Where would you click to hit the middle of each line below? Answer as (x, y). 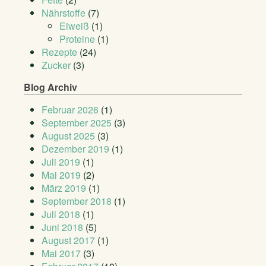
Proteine (77, 39)
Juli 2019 (61, 161)
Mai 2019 (61, 175)
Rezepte (59, 52)
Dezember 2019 (75, 148)
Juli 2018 (61, 214)
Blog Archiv (50, 87)
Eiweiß (74, 26)
